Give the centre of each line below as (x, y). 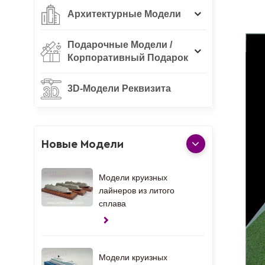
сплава (112, 203)
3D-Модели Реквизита (119, 88)
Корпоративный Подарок (128, 57)
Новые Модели (82, 144)
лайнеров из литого (136, 190)
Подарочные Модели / (120, 44)
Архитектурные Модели (124, 14)
